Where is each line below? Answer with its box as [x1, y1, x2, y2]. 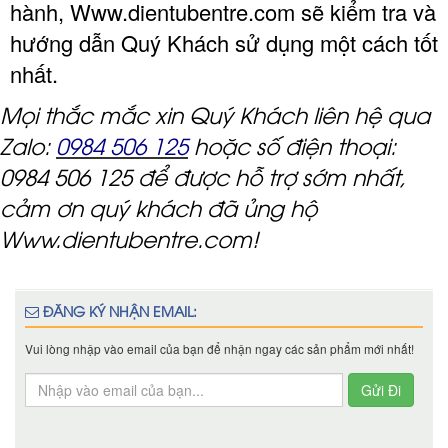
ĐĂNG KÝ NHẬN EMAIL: [43, 301, 197, 321]
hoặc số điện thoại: [188, 130, 396, 161]
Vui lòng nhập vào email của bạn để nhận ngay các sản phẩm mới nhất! [25, 340, 414, 358]
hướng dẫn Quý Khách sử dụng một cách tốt [10, 27, 438, 59]
